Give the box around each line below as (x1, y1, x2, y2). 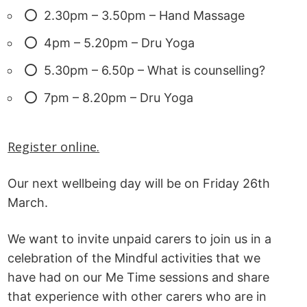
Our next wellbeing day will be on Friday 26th (8, 175, 271, 191)
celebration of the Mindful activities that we (8, 250, 261, 265)
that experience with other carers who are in (8, 288, 267, 304)
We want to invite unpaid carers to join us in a (8, 231, 272, 246)
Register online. (8, 138, 100, 155)
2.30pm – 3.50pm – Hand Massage (44, 8, 245, 23)
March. (8, 195, 49, 210)
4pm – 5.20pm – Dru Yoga (44, 35, 195, 50)
